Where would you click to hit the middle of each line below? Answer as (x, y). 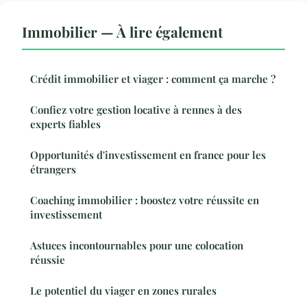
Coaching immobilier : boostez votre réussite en (145, 200)
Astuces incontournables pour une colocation (137, 245)
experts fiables (65, 124)
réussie (48, 259)
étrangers (53, 169)
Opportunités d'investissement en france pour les (148, 155)
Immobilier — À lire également (122, 31)
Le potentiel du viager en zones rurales (123, 290)
